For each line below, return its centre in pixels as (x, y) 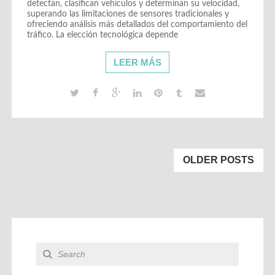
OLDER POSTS (219, 160)
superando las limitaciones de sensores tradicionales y (128, 14)
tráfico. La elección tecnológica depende (102, 35)
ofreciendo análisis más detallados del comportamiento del (137, 24)
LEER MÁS (137, 62)
